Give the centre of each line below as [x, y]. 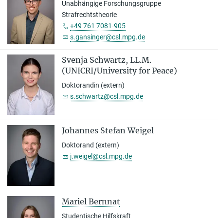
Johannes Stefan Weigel [108, 131]
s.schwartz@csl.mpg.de [107, 96]
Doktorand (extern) [91, 145]
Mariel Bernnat [91, 201]
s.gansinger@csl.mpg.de [108, 37]
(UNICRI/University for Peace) [119, 70]
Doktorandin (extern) [93, 85]
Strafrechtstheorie [89, 15]
